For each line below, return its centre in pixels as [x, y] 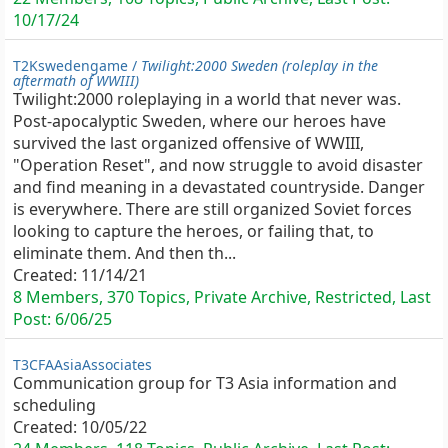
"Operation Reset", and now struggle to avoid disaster [218, 165]
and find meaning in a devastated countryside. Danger [219, 187]
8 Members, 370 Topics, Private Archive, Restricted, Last [222, 297]
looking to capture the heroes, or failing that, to [193, 231]
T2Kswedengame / [77, 65]
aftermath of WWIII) [76, 80]
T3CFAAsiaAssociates [82, 364]
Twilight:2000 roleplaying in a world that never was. [207, 99]
